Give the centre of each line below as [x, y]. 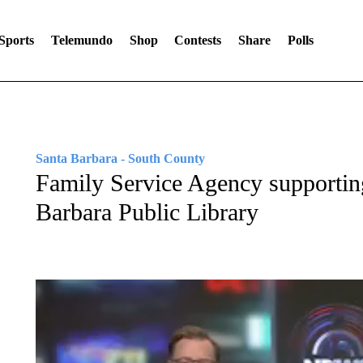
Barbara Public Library [147, 212]
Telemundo [81, 40]
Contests [198, 40]
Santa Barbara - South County [120, 158]
